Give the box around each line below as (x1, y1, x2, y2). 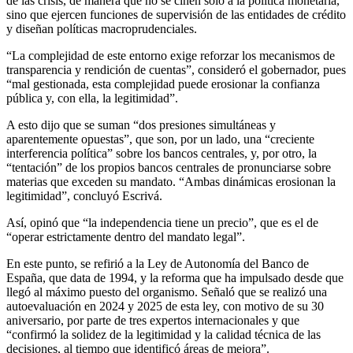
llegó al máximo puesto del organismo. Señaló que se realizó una (6, 284, 327, 299)
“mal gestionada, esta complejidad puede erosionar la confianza (6, 76, 320, 91)
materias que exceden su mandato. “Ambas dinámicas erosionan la (6, 174, 336, 188)
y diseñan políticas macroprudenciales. (6, 21, 197, 35)
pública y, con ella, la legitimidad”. (6, 91, 178, 105)
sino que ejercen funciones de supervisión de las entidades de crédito (6, 7, 346, 21)
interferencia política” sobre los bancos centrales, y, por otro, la (6, 146, 317, 160)
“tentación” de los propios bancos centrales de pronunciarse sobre (6, 160, 331, 174)
